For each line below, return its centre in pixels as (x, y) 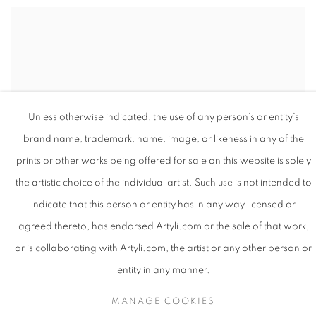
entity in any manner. (163, 270)
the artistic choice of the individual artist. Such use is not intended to (163, 183)
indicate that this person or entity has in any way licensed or (163, 205)
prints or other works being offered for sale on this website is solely (163, 161)
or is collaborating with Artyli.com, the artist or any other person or (163, 248)
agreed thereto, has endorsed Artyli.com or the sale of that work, (163, 226)
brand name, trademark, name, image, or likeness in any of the (163, 139)
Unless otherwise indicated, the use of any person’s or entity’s (163, 117)
